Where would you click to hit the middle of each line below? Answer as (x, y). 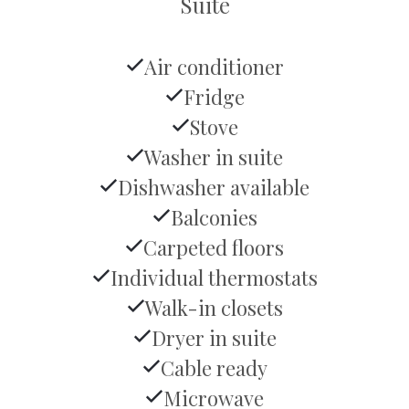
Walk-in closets (214, 308)
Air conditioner (214, 67)
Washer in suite (214, 157)
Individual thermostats (214, 278)
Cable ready (214, 368)
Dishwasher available (214, 187)
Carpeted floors (214, 247)
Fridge (214, 97)
